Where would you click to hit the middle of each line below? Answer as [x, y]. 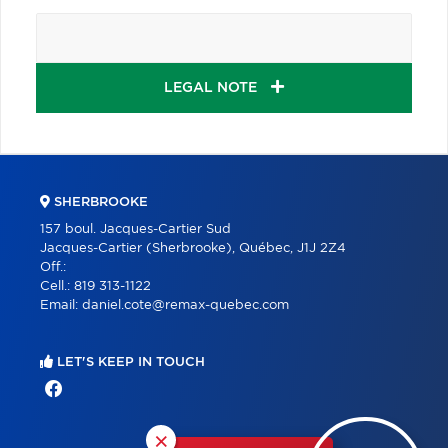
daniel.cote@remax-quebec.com [185, 305]
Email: [61, 305]
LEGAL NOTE [212, 87]
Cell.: [57, 286]
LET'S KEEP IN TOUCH [129, 362]
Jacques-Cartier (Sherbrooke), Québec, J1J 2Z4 [193, 248]
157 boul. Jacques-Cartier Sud [135, 229]
